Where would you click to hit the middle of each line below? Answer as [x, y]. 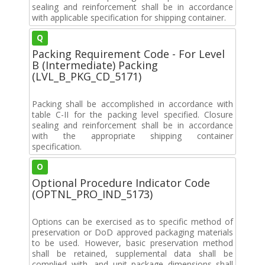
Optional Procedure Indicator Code [121, 182]
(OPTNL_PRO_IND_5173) [92, 194]
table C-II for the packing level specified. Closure [132, 114]
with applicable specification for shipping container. [129, 17]
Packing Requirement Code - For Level [128, 54]
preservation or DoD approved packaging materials [132, 232]
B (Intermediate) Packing [95, 65]
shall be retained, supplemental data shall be [132, 253]
